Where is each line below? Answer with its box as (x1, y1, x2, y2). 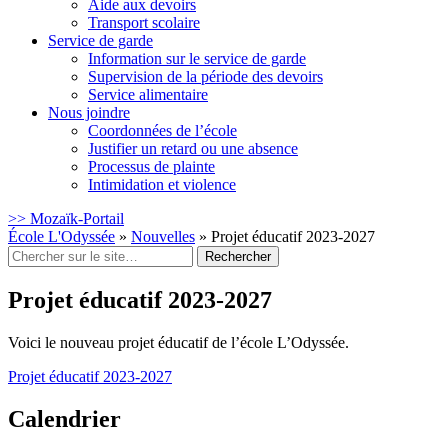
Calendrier (8, 405, 121, 432)
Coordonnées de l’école (88, 122, 237, 139)
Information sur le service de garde (88, 50, 306, 67)
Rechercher (7, 245, 79, 262)
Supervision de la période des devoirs (88, 68, 323, 85)
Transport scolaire (88, 14, 200, 31)
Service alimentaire (88, 86, 208, 103)
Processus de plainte (88, 158, 215, 175)
